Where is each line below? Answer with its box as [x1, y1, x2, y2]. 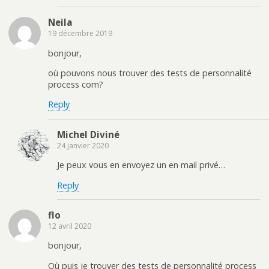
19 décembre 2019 [48, 28, 112, 39]
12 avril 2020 [48, 221, 91, 231]
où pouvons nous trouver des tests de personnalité [48, 67, 252, 79]
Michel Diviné [57, 128, 119, 141]
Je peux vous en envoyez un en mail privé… [57, 159, 225, 171]
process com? [48, 79, 103, 91]
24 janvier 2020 [57, 140, 109, 151]
